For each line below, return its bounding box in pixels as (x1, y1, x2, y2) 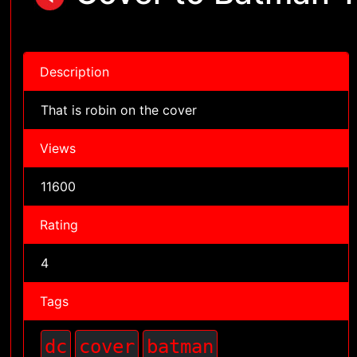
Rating (40, 217, 79, 233)
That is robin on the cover (41, 102, 198, 118)
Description (40, 64, 110, 80)
